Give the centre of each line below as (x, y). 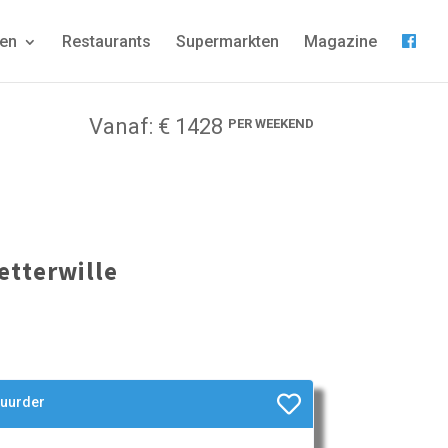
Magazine (340, 41)
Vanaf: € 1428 (158, 126)
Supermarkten (227, 41)
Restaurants (106, 41)
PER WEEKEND (270, 123)
